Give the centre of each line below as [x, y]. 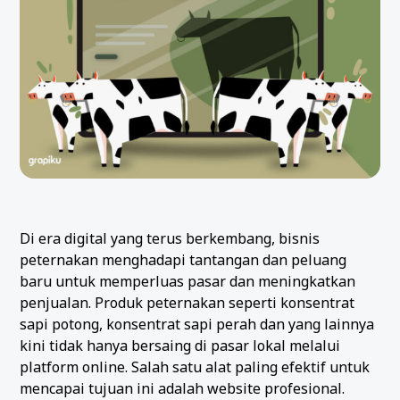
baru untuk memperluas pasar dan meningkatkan [188, 281]
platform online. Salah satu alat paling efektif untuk [195, 367]
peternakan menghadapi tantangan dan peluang [183, 259]
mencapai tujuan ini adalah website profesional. [183, 388]
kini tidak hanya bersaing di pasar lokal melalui [180, 345]
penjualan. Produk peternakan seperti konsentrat [187, 302]
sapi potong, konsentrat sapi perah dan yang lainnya [197, 324]
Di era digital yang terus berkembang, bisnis [170, 238]
